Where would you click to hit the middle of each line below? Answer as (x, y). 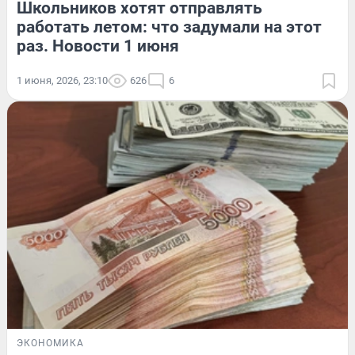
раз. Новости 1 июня (98, 46)
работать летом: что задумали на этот (169, 27)
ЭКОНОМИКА (50, 343)
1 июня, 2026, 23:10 (62, 81)
